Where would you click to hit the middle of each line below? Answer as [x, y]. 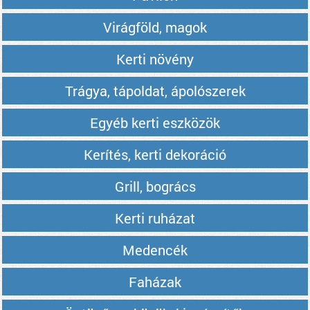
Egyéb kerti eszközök [155, 122]
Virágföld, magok [155, 27]
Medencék [155, 250]
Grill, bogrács [155, 186]
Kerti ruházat [155, 218]
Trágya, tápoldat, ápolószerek [155, 91]
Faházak [155, 282]
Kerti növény [155, 59]
